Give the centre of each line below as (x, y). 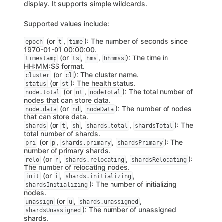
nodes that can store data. (67, 100)
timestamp (41, 58)
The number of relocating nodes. (77, 167)
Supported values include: (66, 24)
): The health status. (103, 83)
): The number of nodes (154, 108)
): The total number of (158, 91)
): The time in (147, 58)
